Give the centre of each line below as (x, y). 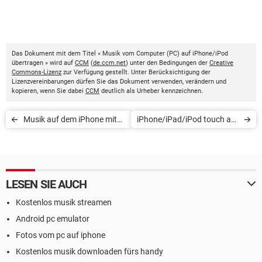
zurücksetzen (214, 154)
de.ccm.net (109, 63)
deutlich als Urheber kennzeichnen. (151, 91)
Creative (221, 63)
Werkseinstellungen (204, 137)
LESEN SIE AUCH (46, 184)
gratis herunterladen (60, 154)
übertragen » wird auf (43, 63)
